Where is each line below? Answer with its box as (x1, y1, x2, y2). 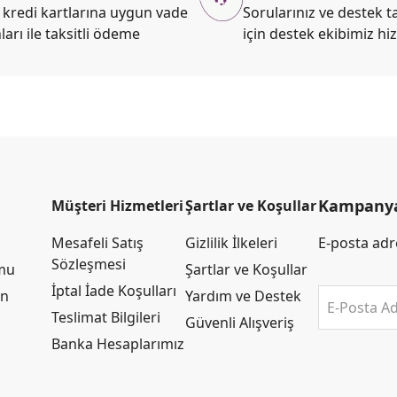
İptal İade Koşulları (51, 281, 177, 300)
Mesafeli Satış (51, 233, 144, 253)
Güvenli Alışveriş (184, 313, 294, 332)
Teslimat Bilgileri (51, 307, 161, 327)
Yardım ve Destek (184, 286, 301, 306)
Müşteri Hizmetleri (51, 196, 184, 215)
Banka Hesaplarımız (51, 334, 185, 354)
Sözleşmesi (51, 254, 127, 274)
